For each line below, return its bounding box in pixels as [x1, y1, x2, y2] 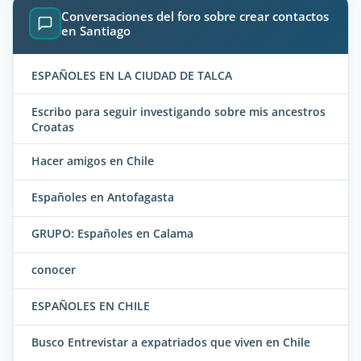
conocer [31, 262, 76, 278]
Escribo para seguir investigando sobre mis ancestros [31, 103, 326, 119]
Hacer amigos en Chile [31, 153, 154, 169]
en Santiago [61, 23, 131, 39]
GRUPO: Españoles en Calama [31, 226, 193, 242]
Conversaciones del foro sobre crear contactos [61, 8, 329, 25]
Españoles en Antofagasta [31, 189, 174, 205]
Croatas [31, 118, 74, 135]
